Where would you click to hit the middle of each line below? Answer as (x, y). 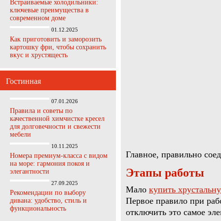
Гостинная (23, 81)
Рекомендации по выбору (48, 193)
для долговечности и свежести (55, 127)
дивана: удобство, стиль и (48, 201)
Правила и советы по (41, 111)
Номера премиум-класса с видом (59, 156)
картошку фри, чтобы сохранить (58, 47)
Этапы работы (165, 173)
